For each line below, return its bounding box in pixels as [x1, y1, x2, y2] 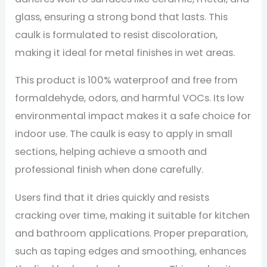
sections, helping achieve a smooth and [15, 145, 207, 159]
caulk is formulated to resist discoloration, [15, 27, 218, 42]
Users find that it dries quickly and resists [15, 190, 210, 204]
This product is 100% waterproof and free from [15, 73, 238, 88]
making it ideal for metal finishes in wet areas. [15, 45, 235, 60]
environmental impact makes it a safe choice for [15, 109, 252, 123]
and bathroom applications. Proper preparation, [15, 226, 249, 240]
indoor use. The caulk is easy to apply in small [15, 127, 233, 141]
